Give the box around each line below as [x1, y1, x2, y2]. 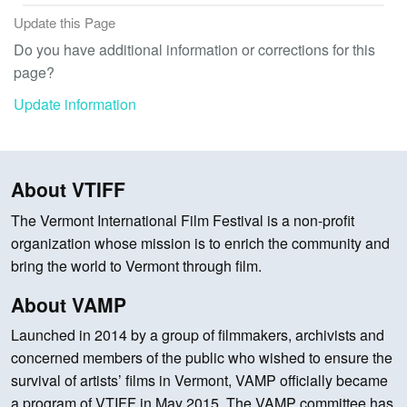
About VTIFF [11, 175, 125, 203]
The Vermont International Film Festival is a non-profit [11, 209, 354, 231]
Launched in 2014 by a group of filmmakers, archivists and [11, 324, 384, 346]
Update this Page [14, 12, 115, 32]
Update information [14, 93, 136, 114]
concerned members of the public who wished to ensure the [11, 347, 392, 369]
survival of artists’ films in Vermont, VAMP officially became [11, 370, 388, 392]
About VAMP [11, 290, 126, 318]
